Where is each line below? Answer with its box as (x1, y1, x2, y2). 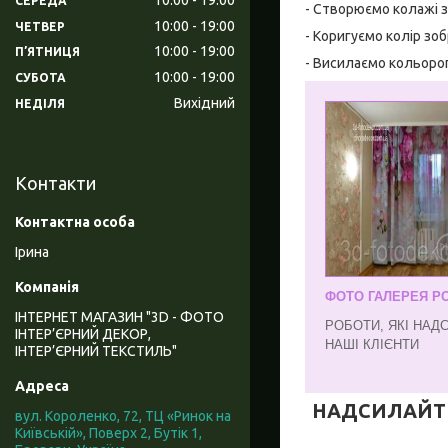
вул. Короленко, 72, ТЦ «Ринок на (15, 408, 231, 425)
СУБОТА (15, 71, 66, 85)
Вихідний (174, 95, 235, 112)
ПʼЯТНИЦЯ (15, 45, 80, 59)
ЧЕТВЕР (15, 19, 65, 33)
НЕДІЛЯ (15, 97, 65, 111)
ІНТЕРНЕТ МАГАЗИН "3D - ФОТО (15, 309, 224, 326)
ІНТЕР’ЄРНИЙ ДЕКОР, (15, 326, 151, 343)
